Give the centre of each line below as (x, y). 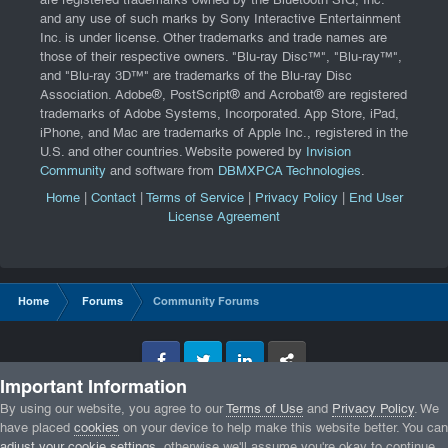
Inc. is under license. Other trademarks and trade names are (213, 39)
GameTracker (301, 377)
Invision (328, 153)
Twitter (199, 377)
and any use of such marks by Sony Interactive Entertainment (220, 20)
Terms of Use (264, 409)
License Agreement (224, 217)
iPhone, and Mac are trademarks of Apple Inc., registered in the (224, 134)
